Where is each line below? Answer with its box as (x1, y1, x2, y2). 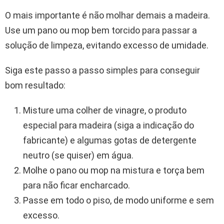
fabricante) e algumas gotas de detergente (23, 135, 196, 146)
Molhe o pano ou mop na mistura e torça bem (23, 165, 204, 176)
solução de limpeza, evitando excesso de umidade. (5, 40, 208, 51)
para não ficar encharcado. (23, 180, 130, 191)
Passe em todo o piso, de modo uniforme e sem (23, 195, 214, 206)
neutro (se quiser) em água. (23, 150, 133, 161)
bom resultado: (5, 80, 65, 91)
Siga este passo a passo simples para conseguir (5, 65, 200, 76)
